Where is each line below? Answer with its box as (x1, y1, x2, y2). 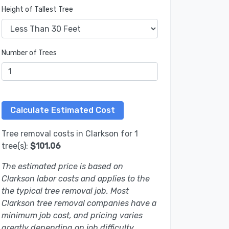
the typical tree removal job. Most (2, 186, 129, 196)
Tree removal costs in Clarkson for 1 (2, 129, 138, 139)
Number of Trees (2, 49, 57, 58)
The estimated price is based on (2, 162, 123, 172)
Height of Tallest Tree (2, 5, 73, 14)
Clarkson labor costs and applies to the (2, 174, 150, 184)
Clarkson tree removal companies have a (2, 198, 156, 209)
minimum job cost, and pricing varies (2, 211, 143, 221)
